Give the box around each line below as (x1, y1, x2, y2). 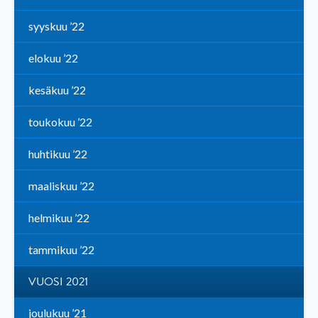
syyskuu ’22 (28, 19, 84, 33)
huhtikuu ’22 (28, 147, 87, 161)
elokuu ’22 (28, 51, 78, 65)
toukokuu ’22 (28, 115, 92, 129)
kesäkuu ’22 (28, 83, 86, 97)
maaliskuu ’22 (28, 179, 94, 193)
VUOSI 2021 (28, 273, 88, 291)
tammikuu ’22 (28, 243, 94, 257)
